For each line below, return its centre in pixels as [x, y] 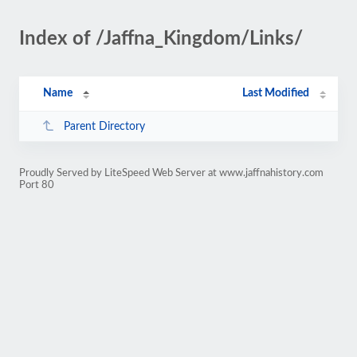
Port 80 [37, 185]
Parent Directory [104, 126]
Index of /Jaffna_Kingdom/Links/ [161, 39]
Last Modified [276, 93]
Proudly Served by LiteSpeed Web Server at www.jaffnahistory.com [171, 173]
